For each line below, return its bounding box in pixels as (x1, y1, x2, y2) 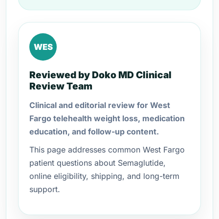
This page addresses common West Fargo (29, 145, 185, 154)
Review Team (29, 80, 92, 92)
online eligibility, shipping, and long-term (29, 171, 179, 181)
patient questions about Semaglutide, (29, 158, 166, 168)
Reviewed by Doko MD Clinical (29, 69, 172, 81)
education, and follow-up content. (29, 127, 159, 136)
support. (29, 184, 60, 194)
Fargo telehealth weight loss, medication (29, 113, 185, 123)
